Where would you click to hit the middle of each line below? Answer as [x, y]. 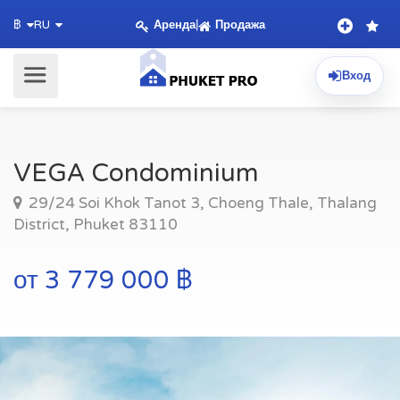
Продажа [240, 25]
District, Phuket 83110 [96, 225]
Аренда [174, 25]
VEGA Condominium [136, 173]
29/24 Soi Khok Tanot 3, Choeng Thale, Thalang [201, 203]
